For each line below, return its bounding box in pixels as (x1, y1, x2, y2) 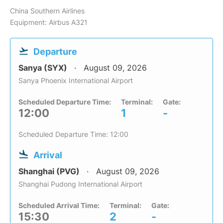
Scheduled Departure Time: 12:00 (18, 130, 128, 139)
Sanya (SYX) (18, 63, 69, 73)
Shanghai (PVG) (18, 166, 82, 177)
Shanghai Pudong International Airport (18, 180, 142, 189)
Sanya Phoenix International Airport (18, 76, 133, 85)
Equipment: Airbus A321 (10, 18, 88, 27)
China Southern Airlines (10, 6, 85, 15)
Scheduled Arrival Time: (18, 201, 100, 210)
